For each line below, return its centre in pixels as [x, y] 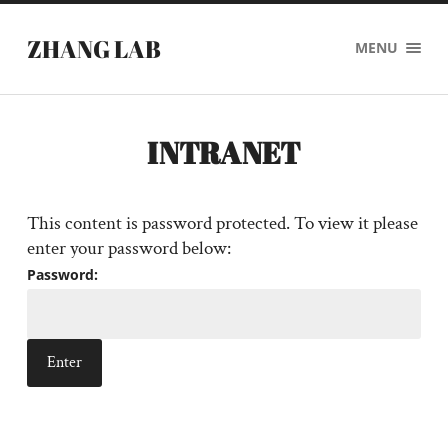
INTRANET [224, 152]
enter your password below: [128, 248]
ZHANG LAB [93, 49]
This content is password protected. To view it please [222, 223]
